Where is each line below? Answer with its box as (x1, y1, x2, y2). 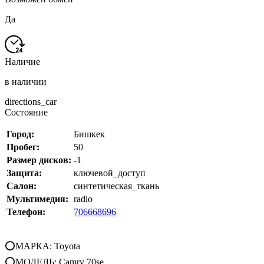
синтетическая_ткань (74, 181, 159, 192)
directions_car (5, 97, 57, 107)
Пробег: (6, 142, 39, 153)
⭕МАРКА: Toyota (5, 241, 80, 252)
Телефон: (6, 207, 45, 217)
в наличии (5, 77, 47, 87)
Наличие (5, 57, 40, 67)
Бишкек (74, 129, 105, 140)
